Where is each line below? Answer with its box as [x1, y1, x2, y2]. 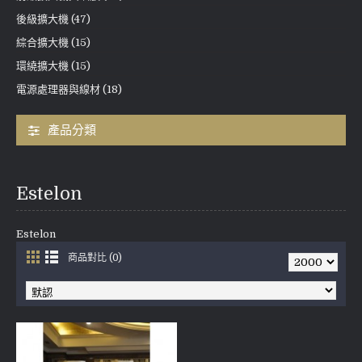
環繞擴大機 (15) [16, 60, 90, 72]
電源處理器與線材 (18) [16, 83, 122, 95]
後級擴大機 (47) [16, 13, 90, 25]
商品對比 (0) [68, 252, 122, 263]
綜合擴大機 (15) [16, 36, 90, 48]
